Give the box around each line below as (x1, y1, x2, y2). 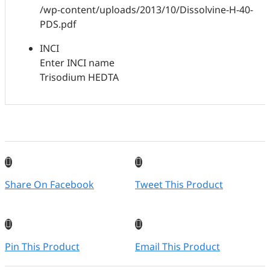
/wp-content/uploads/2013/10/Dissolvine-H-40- (40, 3, 254, 17)
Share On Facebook (5, 178, 94, 192)
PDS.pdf (40, 17, 77, 31)
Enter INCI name (40, 56, 115, 70)
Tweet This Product (135, 178, 223, 192)
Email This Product (135, 240, 220, 254)
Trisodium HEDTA (40, 71, 119, 84)
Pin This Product (5, 240, 80, 254)
